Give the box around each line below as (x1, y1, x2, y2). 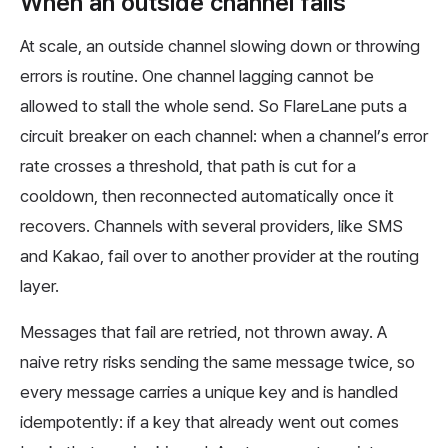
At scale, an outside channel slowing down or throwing (20, 36, 420, 57)
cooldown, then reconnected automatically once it (20, 186, 394, 207)
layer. (20, 276, 59, 297)
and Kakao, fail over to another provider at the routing (20, 246, 419, 267)
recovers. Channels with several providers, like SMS (20, 216, 403, 237)
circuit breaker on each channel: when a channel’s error (20, 126, 428, 147)
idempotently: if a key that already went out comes (20, 412, 399, 433)
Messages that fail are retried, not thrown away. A (20, 322, 387, 343)
